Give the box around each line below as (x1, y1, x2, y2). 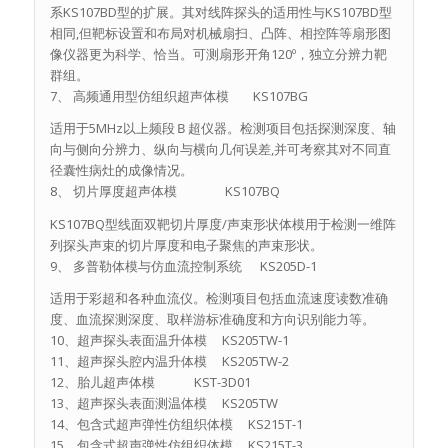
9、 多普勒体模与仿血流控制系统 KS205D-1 (49, 256, 317, 275)
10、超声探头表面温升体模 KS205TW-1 (49, 330, 289, 349)
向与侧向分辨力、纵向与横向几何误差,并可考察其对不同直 (49, 140, 391, 159)
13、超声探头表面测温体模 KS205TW (49, 393, 278, 412)
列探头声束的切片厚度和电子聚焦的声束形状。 (49, 235, 323, 254)
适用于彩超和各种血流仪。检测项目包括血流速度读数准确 (49, 288, 388, 307)
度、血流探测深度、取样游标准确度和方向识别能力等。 (49, 309, 375, 328)
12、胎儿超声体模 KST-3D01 (49, 372, 251, 391)
